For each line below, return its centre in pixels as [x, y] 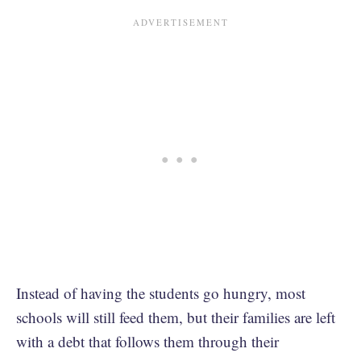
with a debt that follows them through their [147, 341]
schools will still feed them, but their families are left [176, 317]
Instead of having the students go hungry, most [161, 293]
